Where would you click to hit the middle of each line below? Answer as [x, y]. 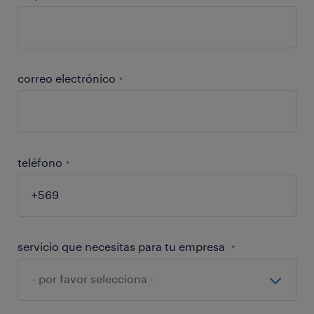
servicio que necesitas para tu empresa [123, 247]
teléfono [40, 163]
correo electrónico [67, 78]
